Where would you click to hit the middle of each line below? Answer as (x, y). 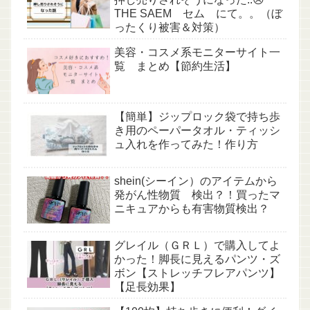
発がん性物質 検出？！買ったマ (197, 195)
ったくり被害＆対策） (170, 27)
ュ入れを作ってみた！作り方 (186, 144)
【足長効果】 (147, 287)
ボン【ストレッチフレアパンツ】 (197, 273)
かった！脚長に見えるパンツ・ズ (197, 259)
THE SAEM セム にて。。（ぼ (198, 13)
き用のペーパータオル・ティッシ (197, 130)
